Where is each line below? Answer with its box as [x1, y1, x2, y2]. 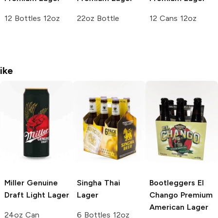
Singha [77, 178, 102, 188]
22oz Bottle [77, 14, 119, 23]
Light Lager [24, 190, 69, 200]
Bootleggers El [149, 178, 204, 188]
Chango [149, 190, 178, 200]
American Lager [149, 202, 208, 212]
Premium [178, 190, 213, 200]
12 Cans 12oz [149, 14, 197, 23]
